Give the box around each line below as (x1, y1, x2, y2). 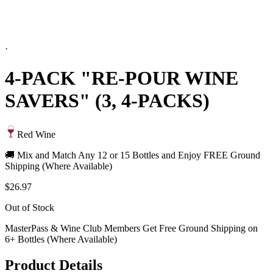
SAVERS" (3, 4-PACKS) (5, 90, 210, 112)
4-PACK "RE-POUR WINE (5, 67, 238, 90)
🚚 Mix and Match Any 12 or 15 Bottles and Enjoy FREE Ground (5, 149, 260, 160)
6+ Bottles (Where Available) (5, 233, 117, 244)
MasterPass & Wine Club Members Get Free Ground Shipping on (5, 222, 258, 233)
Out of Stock (5, 202, 54, 213)
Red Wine (17, 129, 55, 140)
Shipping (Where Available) (5, 160, 112, 171)
